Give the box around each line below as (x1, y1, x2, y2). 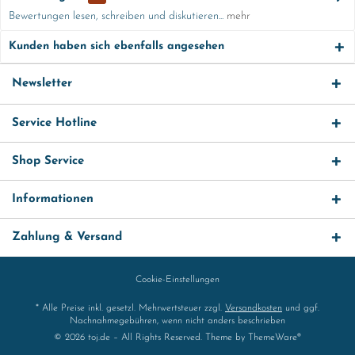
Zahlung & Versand (12, 231, 122, 243)
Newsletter (12, 78, 72, 90)
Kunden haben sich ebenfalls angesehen (9, 40, 224, 52)
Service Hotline (12, 117, 97, 129)
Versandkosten (225, 303, 282, 314)
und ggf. (282, 303, 319, 314)
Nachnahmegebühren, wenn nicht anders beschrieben (70, 316, 285, 326)
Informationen (12, 193, 94, 205)
